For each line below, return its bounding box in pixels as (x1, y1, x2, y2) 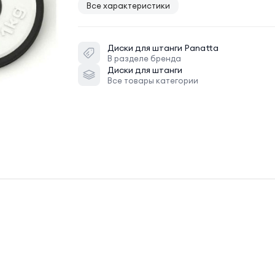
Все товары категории (107, 75, 198, 85)
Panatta (184, 42, 219, 53)
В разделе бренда (107, 53, 181, 63)
